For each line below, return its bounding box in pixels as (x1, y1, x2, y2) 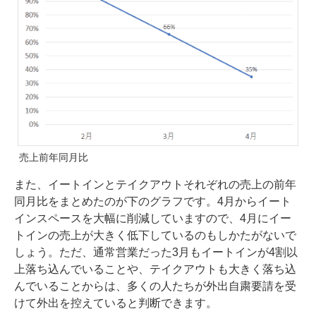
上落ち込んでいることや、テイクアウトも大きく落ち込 (14, 263, 296, 276)
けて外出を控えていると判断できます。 (14, 297, 217, 310)
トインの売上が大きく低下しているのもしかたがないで (14, 229, 296, 242)
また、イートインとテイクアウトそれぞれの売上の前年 (14, 178, 296, 191)
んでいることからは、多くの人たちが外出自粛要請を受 (14, 280, 296, 293)
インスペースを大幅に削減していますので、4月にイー (14, 212, 291, 225)
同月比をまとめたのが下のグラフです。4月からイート (14, 195, 291, 208)
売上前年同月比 (19, 152, 88, 164)
